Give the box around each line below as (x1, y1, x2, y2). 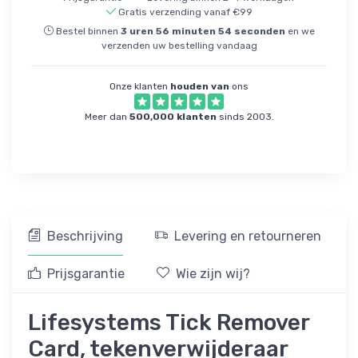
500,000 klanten (129, 111, 217, 122)
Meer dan (84, 111, 129, 122)
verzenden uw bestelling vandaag (101, 40, 257, 51)
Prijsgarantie (47, 266, 125, 282)
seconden (231, 26, 285, 37)
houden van (170, 81, 229, 92)
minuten (169, 26, 218, 37)
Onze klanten (109, 81, 170, 92)
